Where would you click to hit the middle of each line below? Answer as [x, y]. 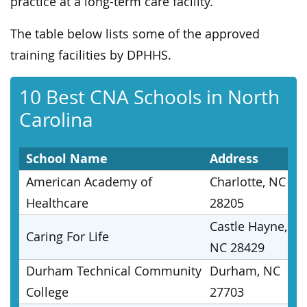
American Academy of [89, 182]
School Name [67, 158]
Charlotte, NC [248, 182]
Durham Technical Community [114, 271]
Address [234, 158]
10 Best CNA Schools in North [149, 97]
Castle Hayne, [248, 226]
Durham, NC [245, 271]
